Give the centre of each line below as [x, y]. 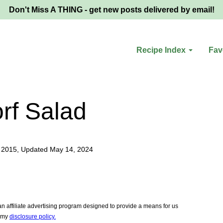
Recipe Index [161, 50]
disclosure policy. [33, 217]
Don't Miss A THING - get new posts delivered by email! [111, 10]
